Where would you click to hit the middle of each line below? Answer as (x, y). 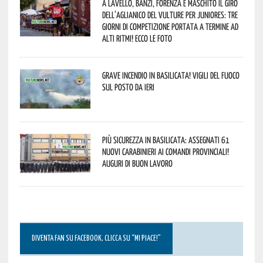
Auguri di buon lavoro (137, 163)
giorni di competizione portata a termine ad (170, 26)
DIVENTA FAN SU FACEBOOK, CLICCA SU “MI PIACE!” (96, 238)
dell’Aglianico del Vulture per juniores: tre (170, 14)
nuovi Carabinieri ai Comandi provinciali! (165, 151)
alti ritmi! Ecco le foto (137, 38)
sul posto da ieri (128, 87)
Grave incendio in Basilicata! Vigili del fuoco (171, 75)
